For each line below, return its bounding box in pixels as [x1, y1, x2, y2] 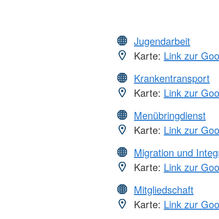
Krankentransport [134, 71, 210, 86]
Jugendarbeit [134, 34, 190, 48]
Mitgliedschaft [134, 182, 194, 197]
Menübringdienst [134, 108, 206, 123]
